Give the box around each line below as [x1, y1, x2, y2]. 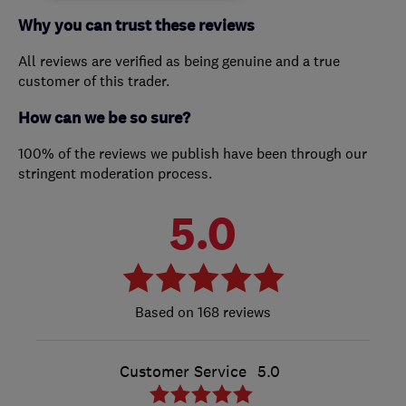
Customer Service [119, 362, 246, 382]
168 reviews [194, 303, 271, 322]
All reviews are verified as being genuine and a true [18, 52, 340, 71]
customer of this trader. [18, 72, 169, 91]
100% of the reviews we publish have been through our [18, 144, 367, 163]
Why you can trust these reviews [18, 15, 255, 37]
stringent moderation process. [18, 164, 212, 183]
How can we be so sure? [18, 108, 190, 130]
